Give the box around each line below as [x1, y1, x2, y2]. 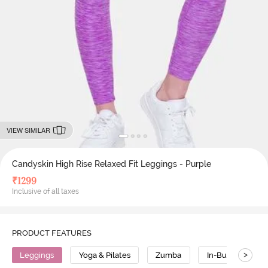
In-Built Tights [206, 251, 258, 260]
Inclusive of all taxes [11, 187, 79, 196]
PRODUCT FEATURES [11, 229, 92, 237]
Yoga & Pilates [78, 251, 130, 260]
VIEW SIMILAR [6, 125, 50, 135]
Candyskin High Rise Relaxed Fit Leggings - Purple [11, 159, 211, 169]
